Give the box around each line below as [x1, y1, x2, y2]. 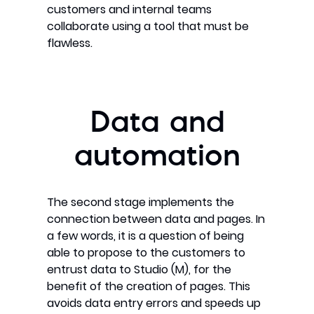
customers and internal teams [47, 1, 212, 18]
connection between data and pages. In [47, 211, 266, 228]
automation [74, 144, 240, 173]
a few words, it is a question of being [47, 228, 245, 245]
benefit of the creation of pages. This [47, 278, 251, 295]
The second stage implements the [47, 194, 235, 211]
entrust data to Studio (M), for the [47, 261, 232, 278]
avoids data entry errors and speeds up [47, 295, 261, 312]
